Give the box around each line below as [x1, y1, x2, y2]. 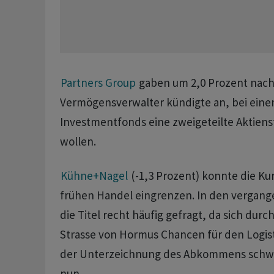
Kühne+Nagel [60, 168, 128, 183]
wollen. [59, 134, 96, 149]
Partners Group [60, 75, 136, 91]
